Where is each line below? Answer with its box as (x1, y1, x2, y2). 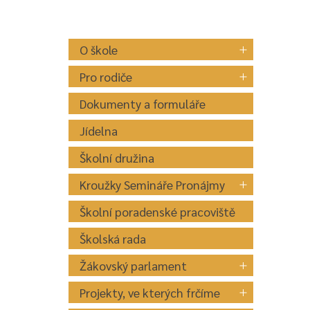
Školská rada (80, 230, 147, 246)
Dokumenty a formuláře (80, 95, 206, 111)
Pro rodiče (80, 69, 133, 84)
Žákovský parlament (80, 257, 188, 273)
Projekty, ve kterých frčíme (80, 284, 221, 300)
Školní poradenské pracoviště (80, 203, 236, 219)
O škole (80, 42, 118, 57)
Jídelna (80, 122, 118, 138)
